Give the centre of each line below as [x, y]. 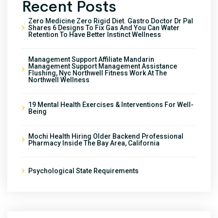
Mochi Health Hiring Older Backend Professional [106, 136]
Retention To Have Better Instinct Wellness [95, 34]
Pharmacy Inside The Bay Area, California [94, 143]
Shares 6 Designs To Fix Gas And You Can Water [104, 27]
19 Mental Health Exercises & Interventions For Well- [111, 104]
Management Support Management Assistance [103, 66]
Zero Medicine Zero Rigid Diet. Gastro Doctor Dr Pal [111, 21]
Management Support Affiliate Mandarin [91, 59]
